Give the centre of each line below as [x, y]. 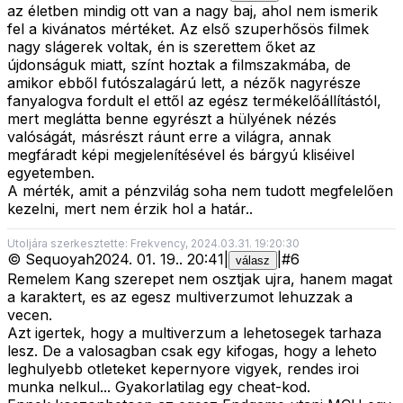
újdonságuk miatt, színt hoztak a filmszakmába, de [179, 64]
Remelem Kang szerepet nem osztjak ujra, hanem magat [200, 278]
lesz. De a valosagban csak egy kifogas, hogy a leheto [192, 350]
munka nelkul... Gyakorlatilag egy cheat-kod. [159, 386]
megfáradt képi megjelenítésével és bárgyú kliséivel [181, 154]
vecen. [30, 314]
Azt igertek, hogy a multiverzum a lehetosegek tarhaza [194, 332]
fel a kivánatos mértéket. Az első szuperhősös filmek [188, 28]
